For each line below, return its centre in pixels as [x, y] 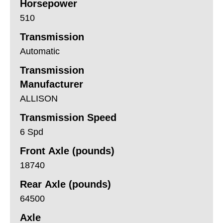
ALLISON [39, 98]
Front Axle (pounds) [67, 151]
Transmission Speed [68, 117]
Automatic [40, 51]
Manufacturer [52, 84]
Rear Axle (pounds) [65, 184]
